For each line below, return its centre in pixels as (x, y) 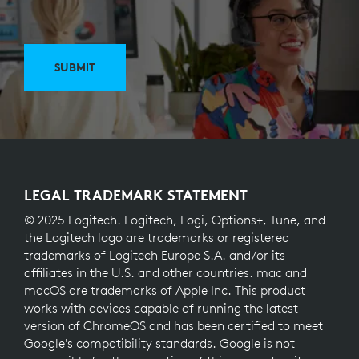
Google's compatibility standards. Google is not (159, 343)
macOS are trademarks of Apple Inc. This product (165, 290)
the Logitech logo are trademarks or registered (157, 237)
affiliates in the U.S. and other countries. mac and (165, 272)
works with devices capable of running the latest (161, 307)
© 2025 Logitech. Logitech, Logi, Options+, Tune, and (175, 219)
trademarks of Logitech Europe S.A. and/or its (155, 254)
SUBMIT (75, 67)
